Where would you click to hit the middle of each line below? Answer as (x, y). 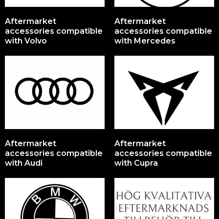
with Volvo (26, 41)
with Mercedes (145, 41)
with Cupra (136, 163)
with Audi (24, 163)
